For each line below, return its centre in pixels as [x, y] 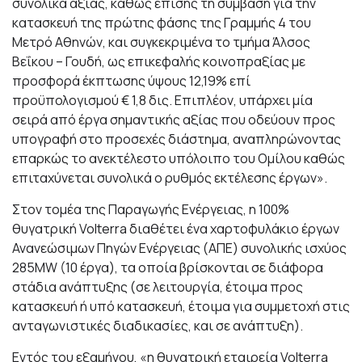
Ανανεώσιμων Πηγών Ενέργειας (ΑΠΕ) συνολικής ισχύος [179, 248]
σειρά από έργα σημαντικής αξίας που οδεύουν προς [174, 120]
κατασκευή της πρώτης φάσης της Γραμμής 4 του [162, 23]
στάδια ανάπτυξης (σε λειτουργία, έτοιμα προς [158, 287]
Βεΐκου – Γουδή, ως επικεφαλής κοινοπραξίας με [159, 62]
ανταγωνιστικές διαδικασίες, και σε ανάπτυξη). [158, 326]
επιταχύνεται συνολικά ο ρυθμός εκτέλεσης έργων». [170, 178]
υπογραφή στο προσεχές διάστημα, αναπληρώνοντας [177, 139]
